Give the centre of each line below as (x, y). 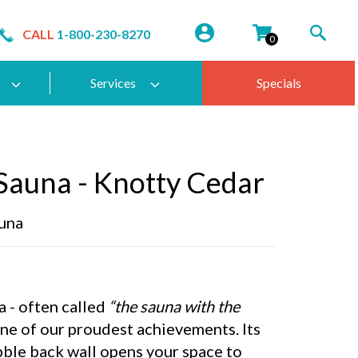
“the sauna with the (174, 306)
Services (113, 83)
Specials (278, 83)
